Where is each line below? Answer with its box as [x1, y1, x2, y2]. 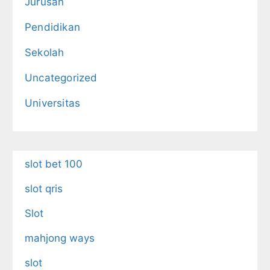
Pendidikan [25, 20, 80, 33]
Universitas [25, 96, 81, 109]
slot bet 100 [25, 157, 83, 170]
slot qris [25, 182, 63, 195]
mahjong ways [25, 231, 95, 244]
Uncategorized [25, 71, 98, 84]
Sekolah [25, 46, 64, 58]
